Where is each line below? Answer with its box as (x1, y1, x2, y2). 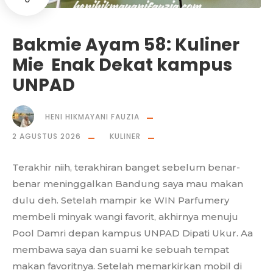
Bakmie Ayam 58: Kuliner (12, 32, 239, 57)
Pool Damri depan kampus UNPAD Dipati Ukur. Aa (12, 227, 253, 239)
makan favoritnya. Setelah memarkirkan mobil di (12, 260, 242, 272)
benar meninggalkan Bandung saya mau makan (12, 177, 243, 190)
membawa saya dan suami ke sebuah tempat (12, 243, 229, 255)
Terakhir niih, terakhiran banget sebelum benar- (12, 161, 240, 173)
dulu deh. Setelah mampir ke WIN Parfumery (12, 194, 229, 206)
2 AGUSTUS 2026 (12, 130, 81, 141)
